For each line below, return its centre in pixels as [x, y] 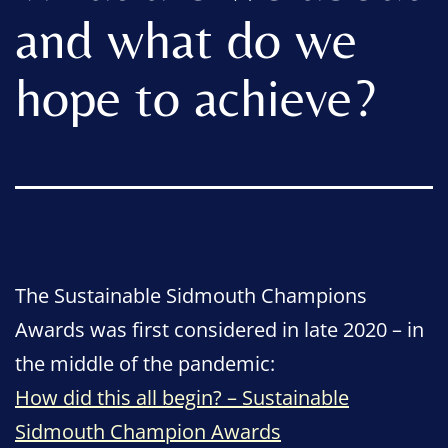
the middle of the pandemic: [145, 363]
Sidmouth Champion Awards [148, 431]
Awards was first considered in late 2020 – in [219, 329]
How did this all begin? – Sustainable [182, 397]
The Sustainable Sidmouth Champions [191, 295]
